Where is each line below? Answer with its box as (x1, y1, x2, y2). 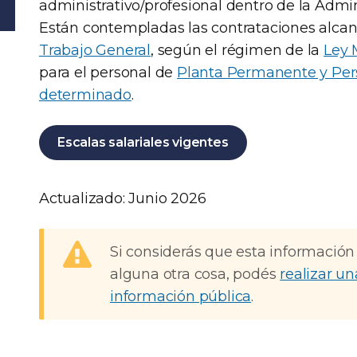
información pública (110, 288, 252, 305)
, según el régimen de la (151, 41, 324, 59)
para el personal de (39, 64, 178, 81)
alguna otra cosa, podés (110, 265, 280, 283)
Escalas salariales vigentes (57, 135, 229, 150)
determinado (39, 86, 131, 104)
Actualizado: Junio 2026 (39, 190, 206, 207)
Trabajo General (39, 41, 151, 59)
